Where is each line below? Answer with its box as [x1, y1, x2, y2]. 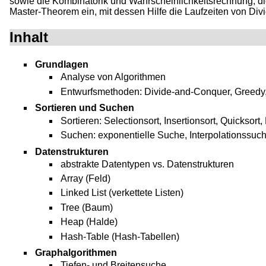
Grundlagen [35, 59, 89, 70]
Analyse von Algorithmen [61, 72, 166, 83]
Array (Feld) [61, 173, 111, 184]
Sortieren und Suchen [35, 103, 135, 113]
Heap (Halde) [61, 217, 118, 227]
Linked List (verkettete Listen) [61, 188, 184, 198]
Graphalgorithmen [35, 248, 118, 258]
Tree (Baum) [61, 202, 113, 213]
